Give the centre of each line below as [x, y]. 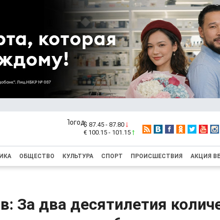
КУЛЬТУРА [78, 156]
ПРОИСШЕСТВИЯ [157, 156]
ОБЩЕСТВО [37, 156]
